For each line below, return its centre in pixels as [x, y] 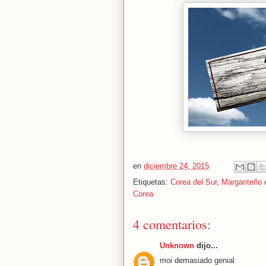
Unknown [177, 246]
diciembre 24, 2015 [176, 166]
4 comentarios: [172, 224]
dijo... [206, 246]
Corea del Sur [194, 182]
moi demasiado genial [197, 260]
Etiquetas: [152, 182]
